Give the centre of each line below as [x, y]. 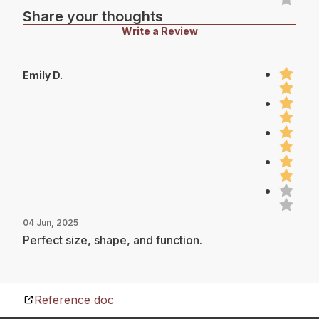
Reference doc [74, 299]
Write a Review [159, 31]
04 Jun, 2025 [51, 222]
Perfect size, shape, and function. [113, 240]
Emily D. [43, 75]
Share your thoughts [93, 16]
